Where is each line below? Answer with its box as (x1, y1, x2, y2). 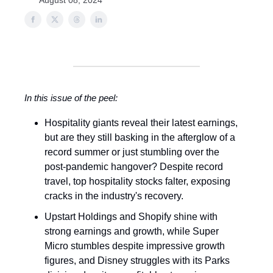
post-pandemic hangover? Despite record (44, 161, 223, 172)
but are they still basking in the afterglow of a (44, 132, 235, 143)
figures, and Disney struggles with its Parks (44, 255, 230, 266)
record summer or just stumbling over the (44, 147, 219, 157)
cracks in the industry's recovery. (44, 191, 183, 201)
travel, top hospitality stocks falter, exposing (44, 176, 230, 186)
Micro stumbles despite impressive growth (44, 241, 225, 251)
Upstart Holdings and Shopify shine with (44, 211, 218, 222)
